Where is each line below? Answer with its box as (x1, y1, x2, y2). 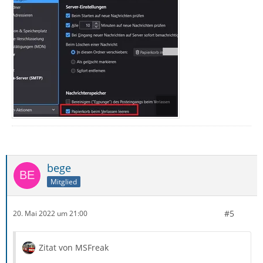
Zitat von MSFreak (39, 241, 109, 253)
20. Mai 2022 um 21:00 (13, 208, 87, 219)
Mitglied (50, 176, 77, 187)
